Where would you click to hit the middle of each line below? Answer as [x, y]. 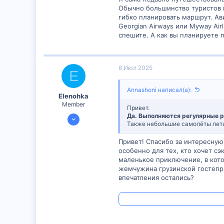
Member [73, 104]
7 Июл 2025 [86, 115]
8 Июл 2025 [135, 68]
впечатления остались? [156, 177]
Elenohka [73, 96]
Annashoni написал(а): [159, 90]
